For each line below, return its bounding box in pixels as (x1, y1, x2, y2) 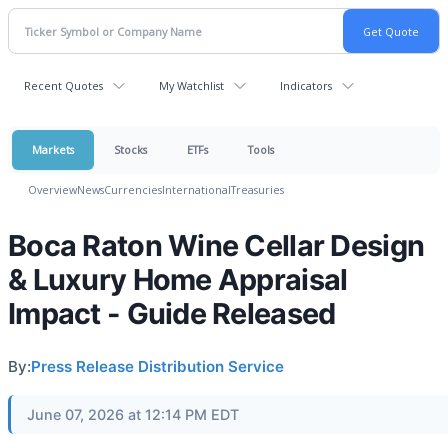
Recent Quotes (24, 78, 103, 93)
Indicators (280, 78, 332, 93)
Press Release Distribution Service (31, 357, 284, 376)
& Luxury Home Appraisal (8, 262, 348, 297)
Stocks (114, 142, 147, 157)
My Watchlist (159, 78, 224, 93)
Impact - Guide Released (8, 296, 336, 331)
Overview (28, 182, 77, 197)
